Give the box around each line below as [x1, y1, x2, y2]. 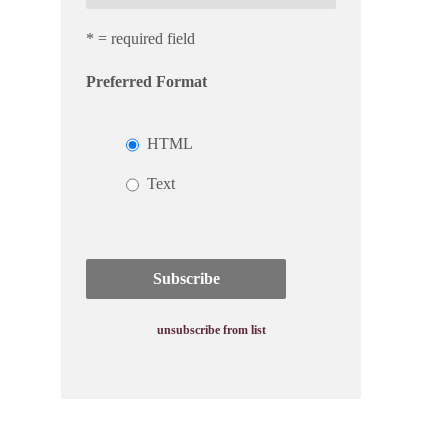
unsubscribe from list [156, 323, 266, 337]
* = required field [86, 30, 195, 47]
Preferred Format [86, 73, 207, 90]
